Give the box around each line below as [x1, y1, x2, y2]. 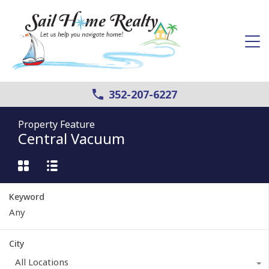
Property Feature [18, 117, 95, 131]
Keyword [9, 190, 44, 202]
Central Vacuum [18, 128, 125, 148]
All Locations [15, 255, 68, 268]
